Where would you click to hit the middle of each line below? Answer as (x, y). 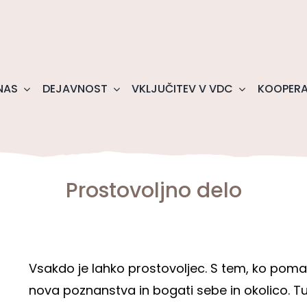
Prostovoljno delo (153, 191)
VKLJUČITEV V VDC (183, 89)
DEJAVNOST (75, 89)
